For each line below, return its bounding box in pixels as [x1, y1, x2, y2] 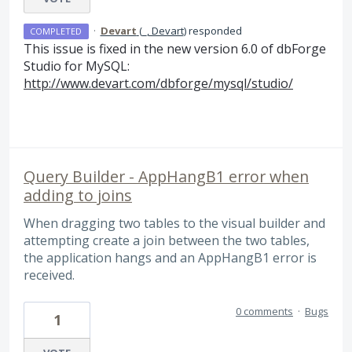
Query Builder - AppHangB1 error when [24, 166, 309, 188]
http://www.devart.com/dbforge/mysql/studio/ [24, 74, 293, 92]
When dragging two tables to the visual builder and [24, 214, 325, 233]
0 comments [236, 303, 293, 318]
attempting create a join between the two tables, [24, 232, 310, 250]
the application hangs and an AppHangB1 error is [24, 249, 317, 267]
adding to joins [24, 185, 132, 207]
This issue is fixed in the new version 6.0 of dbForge [24, 39, 326, 57]
